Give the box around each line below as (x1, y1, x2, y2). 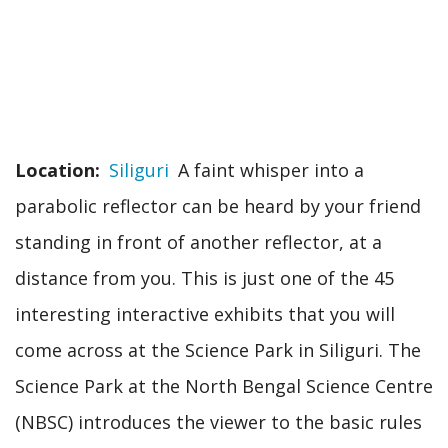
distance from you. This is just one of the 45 (15, 265, 394, 290)
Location (15, 157, 95, 182)
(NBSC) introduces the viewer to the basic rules (15, 409, 422, 434)
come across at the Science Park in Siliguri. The (15, 337, 421, 362)
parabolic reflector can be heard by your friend (15, 193, 421, 218)
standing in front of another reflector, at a (15, 229, 382, 254)
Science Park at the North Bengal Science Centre (15, 373, 433, 398)
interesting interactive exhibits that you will (15, 301, 395, 326)
